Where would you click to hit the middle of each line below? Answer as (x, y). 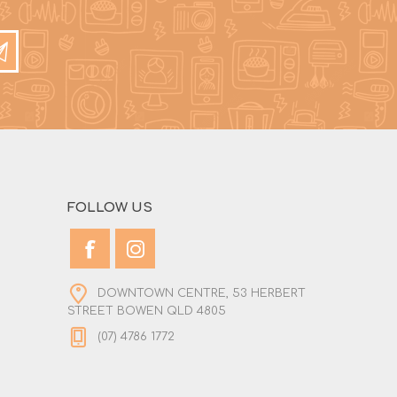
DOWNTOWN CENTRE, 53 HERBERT (202, 294)
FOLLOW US (110, 208)
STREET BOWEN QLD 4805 (147, 311)
